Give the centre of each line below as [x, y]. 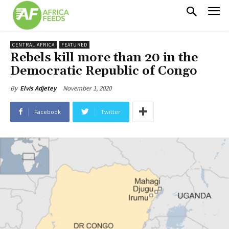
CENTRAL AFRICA [33, 44]
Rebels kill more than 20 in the [104, 58]
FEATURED [74, 44]
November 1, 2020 [87, 88]
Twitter [111, 111]
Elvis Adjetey [38, 88]
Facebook [48, 111]
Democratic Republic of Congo [104, 71]
